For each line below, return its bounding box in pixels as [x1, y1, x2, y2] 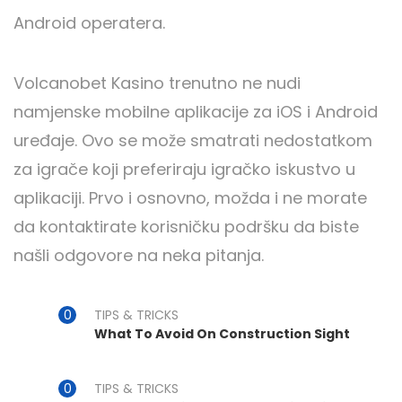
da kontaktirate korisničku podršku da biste [13, 214, 359, 238]
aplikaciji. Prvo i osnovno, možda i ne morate [13, 186, 367, 209]
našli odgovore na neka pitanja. [13, 243, 264, 267]
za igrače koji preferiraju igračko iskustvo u [13, 157, 355, 180]
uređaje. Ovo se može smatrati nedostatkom [13, 128, 372, 152]
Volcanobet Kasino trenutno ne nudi [13, 71, 301, 94]
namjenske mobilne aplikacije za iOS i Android [13, 100, 378, 123]
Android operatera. [13, 11, 165, 34]
